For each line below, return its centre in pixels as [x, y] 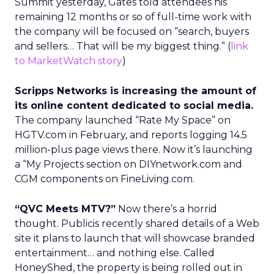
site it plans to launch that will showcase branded [135, 238]
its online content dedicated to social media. [134, 106]
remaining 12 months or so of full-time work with [133, 17]
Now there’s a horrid [166, 209]
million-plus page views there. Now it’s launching [134, 150]
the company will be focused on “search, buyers [132, 31]
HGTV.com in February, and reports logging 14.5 [131, 135]
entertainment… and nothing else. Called [115, 253]
